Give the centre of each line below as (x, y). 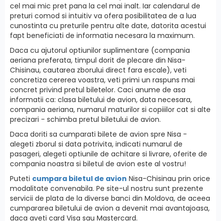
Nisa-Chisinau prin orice (168, 178)
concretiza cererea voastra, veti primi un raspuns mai (102, 80)
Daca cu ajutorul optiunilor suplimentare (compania (100, 50)
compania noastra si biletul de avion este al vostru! (98, 164)
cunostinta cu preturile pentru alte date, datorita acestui (108, 25)
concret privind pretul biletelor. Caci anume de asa (98, 90)
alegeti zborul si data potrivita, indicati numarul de (96, 144)
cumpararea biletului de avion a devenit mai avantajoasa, (110, 208)
